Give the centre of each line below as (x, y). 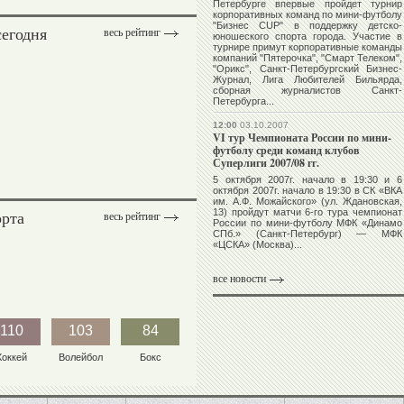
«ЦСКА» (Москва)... (257, 245)
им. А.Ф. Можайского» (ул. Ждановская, (308, 202)
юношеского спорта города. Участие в (308, 37)
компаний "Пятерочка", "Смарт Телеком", (308, 58)
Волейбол (81, 357)
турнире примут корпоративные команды (308, 47)
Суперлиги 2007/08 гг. (266, 163)
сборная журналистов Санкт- (308, 91)
